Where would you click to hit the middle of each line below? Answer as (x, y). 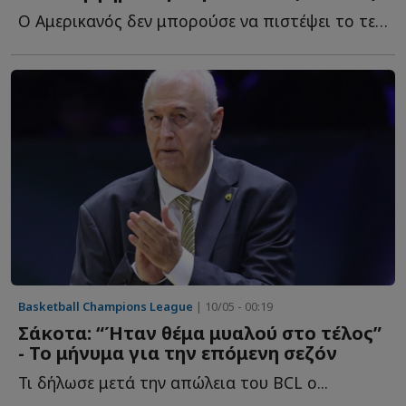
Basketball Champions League (106, 307)
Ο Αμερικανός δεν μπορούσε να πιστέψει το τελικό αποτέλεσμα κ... (382, 20)
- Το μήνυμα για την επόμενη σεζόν (178, 353)
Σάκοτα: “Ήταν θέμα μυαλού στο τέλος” (200, 333)
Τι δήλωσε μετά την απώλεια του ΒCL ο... (173, 383)
